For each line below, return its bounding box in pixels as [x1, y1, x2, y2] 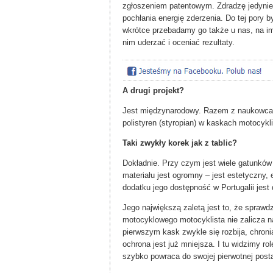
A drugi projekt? [122, 86, 184, 96]
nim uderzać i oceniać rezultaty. [122, 38, 235, 48]
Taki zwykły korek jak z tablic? [122, 138, 237, 148]
